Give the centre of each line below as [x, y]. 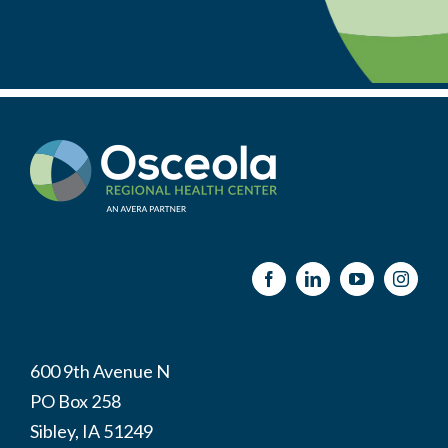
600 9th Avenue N [100, 371]
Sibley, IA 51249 [91, 431]
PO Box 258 [75, 401]
